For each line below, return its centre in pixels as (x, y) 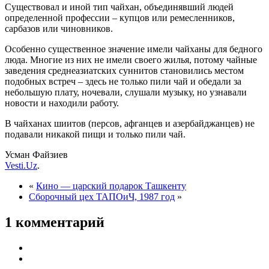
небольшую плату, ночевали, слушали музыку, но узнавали (126, 92)
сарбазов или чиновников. (59, 28)
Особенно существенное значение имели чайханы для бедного (134, 49)
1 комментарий (55, 222)
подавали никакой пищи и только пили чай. (95, 134)
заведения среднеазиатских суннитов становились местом (124, 70)
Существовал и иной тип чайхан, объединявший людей (119, 7)
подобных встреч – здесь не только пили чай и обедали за (123, 81)
